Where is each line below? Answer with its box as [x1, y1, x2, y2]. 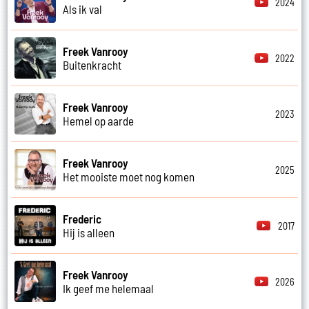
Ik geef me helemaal [63, 281, 154, 296]
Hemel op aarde [63, 114, 134, 128]
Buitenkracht [63, 58, 122, 72]
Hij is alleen [63, 226, 115, 240]
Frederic [63, 212, 102, 226]
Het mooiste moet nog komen [63, 170, 195, 184]
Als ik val [63, 2, 103, 17]
